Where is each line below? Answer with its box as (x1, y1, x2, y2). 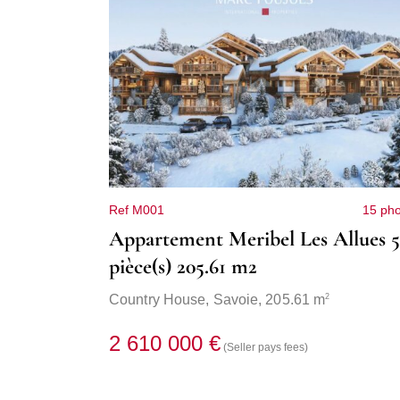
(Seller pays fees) (223, 341, 308, 354)
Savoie (212, 292, 259, 308)
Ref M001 (109, 203, 164, 217)
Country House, (109, 292, 213, 308)
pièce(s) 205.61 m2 (109, 254, 257, 279)
